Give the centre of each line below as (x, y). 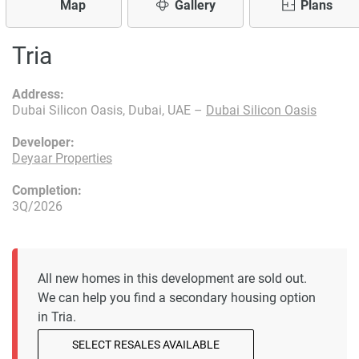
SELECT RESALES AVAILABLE (146, 345)
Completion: (47, 190)
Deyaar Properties (62, 158)
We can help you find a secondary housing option (177, 298)
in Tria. (57, 317)
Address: (38, 94)
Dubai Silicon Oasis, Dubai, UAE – (109, 110)
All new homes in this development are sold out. (172, 278)
